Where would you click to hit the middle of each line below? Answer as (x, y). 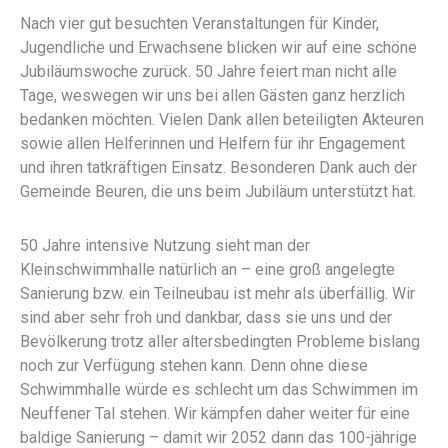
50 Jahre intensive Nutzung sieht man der (165, 245)
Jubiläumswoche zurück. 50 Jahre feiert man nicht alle (208, 71)
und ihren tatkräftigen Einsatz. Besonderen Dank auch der (218, 167)
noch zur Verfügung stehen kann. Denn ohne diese (194, 365)
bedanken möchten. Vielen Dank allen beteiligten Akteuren (222, 119)
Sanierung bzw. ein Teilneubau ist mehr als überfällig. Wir (217, 293)
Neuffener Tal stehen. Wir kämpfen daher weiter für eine (215, 413)
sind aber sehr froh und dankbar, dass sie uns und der (206, 317)
